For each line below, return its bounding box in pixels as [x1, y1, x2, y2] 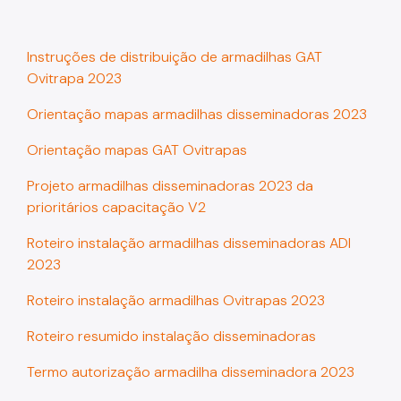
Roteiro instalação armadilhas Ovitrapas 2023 [27, 291, 325, 311]
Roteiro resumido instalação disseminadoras [27, 327, 316, 346]
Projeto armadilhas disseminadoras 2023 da [27, 176, 313, 196]
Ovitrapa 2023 [27, 69, 122, 89]
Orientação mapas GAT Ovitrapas [27, 141, 247, 160]
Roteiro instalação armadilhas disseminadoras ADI [27, 234, 351, 253]
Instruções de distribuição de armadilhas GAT [27, 47, 322, 67]
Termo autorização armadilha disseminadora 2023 [27, 363, 354, 382]
